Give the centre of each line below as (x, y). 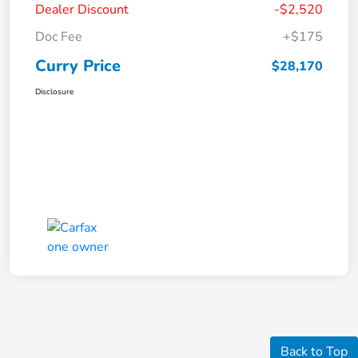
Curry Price (78, 66)
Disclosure (54, 92)
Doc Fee (59, 37)
